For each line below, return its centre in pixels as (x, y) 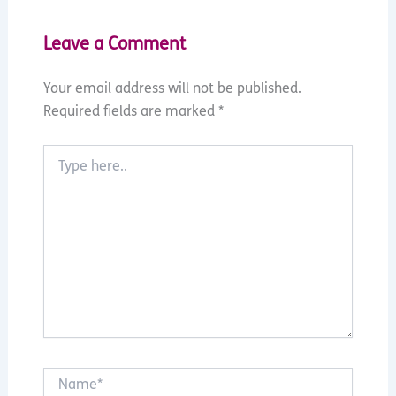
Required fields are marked (130, 113)
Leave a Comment (114, 46)
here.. (57, 171)
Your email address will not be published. (172, 90)
